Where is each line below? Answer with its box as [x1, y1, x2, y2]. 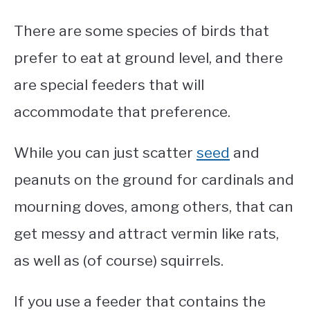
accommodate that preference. [14, 102, 230, 120]
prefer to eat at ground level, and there [14, 48, 283, 66]
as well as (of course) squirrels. [14, 251, 227, 269]
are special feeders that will [14, 75, 204, 93]
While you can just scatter [14, 143, 197, 161]
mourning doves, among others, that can [14, 197, 293, 215]
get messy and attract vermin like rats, [14, 224, 279, 242]
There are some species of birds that [14, 21, 269, 39]
